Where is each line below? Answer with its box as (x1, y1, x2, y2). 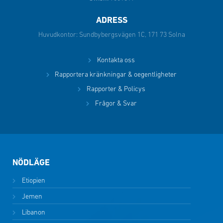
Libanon (20, 209, 45, 217)
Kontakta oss (97, 56, 135, 64)
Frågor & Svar (95, 100, 137, 108)
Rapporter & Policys (86, 85, 145, 93)
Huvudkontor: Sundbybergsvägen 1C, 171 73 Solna (38, 31, 185, 39)
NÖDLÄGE (12, 158, 50, 167)
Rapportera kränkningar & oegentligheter (55, 71, 177, 79)
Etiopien (20, 177, 45, 185)
